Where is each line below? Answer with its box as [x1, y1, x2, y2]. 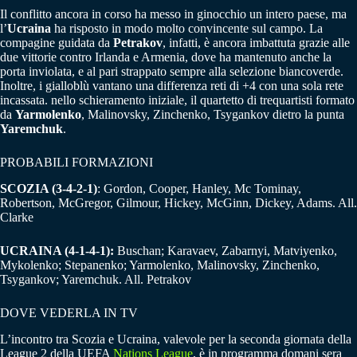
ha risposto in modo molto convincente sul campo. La [51, 22, 323, 36]
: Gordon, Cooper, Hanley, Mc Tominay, [97, 182, 301, 196]
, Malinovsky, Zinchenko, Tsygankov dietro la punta [81, 108, 344, 122]
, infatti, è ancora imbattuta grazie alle [163, 36, 350, 50]
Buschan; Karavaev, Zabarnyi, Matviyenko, [114, 244, 337, 258]
